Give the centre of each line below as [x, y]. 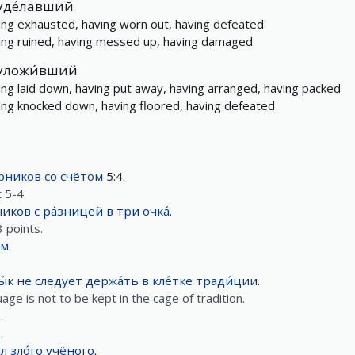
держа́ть [112, 281]
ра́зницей [73, 211]
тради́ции [227, 281]
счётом [82, 176]
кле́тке [172, 281]
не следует [50, 281]
